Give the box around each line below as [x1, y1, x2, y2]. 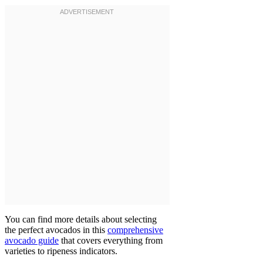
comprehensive [107, 225, 163, 235]
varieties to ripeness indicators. [5, 246, 117, 257]
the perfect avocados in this [5, 225, 107, 235]
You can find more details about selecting [5, 214, 157, 225]
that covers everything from [59, 235, 163, 246]
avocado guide [5, 235, 59, 246]
